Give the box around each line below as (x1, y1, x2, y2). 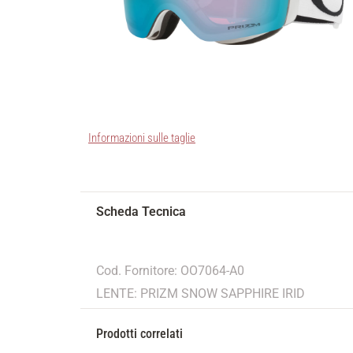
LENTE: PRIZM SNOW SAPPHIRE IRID (96, 286, 305, 302)
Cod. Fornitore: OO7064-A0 (96, 263, 244, 279)
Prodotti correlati (96, 326, 183, 342)
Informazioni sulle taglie (88, 131, 195, 146)
